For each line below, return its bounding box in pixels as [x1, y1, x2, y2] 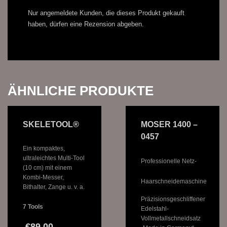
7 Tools [23, 203, 43, 210]
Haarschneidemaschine [140, 177, 207, 185]
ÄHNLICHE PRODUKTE [8, 83, 154, 98]
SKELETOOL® [23, 120, 79, 129]
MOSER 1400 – [140, 120, 198, 129]
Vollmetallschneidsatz [140, 214, 201, 222]
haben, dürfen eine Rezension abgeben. [28, 20, 144, 28]
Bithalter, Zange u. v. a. [23, 183, 85, 191]
